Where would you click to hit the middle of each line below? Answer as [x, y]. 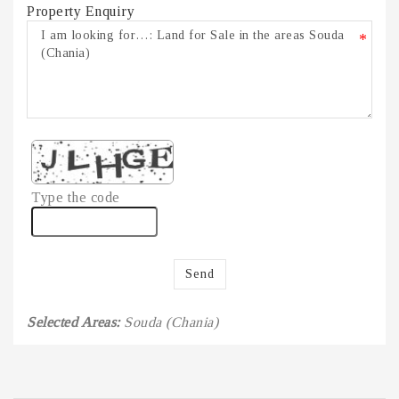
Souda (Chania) [171, 322]
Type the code [76, 197]
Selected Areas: [75, 322]
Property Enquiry [81, 11]
